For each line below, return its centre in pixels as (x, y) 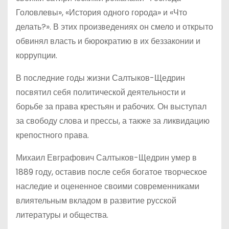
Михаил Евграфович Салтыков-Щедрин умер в (106, 158)
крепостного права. (52, 135)
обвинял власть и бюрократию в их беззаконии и (108, 41)
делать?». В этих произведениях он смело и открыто (114, 27)
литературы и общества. (62, 215)
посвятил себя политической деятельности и (101, 92)
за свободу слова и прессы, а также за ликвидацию (113, 121)
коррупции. (37, 55)
